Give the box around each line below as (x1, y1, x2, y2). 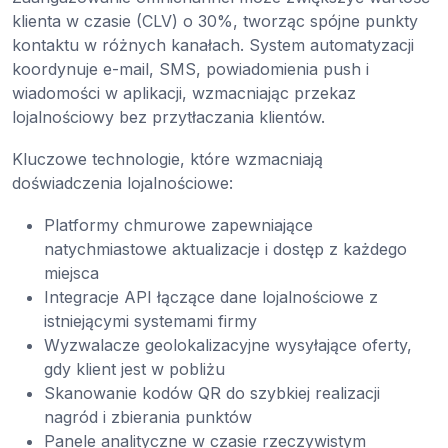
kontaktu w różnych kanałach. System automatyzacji (12, 35, 414, 56)
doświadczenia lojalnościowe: (12, 173, 233, 194)
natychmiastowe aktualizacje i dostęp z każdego (44, 239, 407, 260)
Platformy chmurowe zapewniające (44, 215, 313, 236)
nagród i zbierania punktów (44, 407, 252, 428)
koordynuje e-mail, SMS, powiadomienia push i (12, 59, 369, 80)
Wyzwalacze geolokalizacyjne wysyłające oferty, (44, 335, 412, 356)
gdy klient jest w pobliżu (44, 359, 225, 380)
